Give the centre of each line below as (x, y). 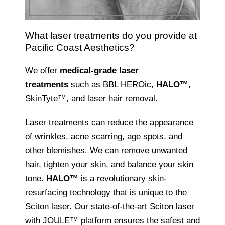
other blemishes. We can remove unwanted (106, 151)
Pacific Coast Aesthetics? (80, 47)
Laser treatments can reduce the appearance (109, 123)
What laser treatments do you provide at (111, 35)
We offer (42, 70)
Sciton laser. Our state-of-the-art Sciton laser (110, 207)
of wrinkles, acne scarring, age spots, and (104, 137)
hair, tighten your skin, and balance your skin (109, 165)
